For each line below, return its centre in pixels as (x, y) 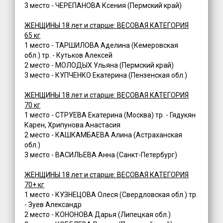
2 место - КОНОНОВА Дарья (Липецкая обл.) (98, 215)
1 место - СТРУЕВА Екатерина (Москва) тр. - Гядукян (110, 115)
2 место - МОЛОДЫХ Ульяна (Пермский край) (99, 65)
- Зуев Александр (53, 205)
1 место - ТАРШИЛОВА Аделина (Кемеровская (102, 46)
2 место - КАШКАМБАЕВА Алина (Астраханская (104, 135)
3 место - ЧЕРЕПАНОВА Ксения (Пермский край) (103, 6)
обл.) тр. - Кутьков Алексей (69, 56)
